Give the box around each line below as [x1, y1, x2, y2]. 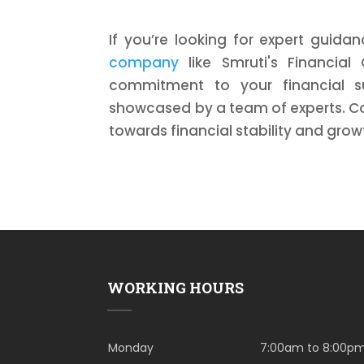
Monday [108, 340, 154, 357]
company [109, 53, 180, 72]
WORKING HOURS [107, 278, 244, 298]
